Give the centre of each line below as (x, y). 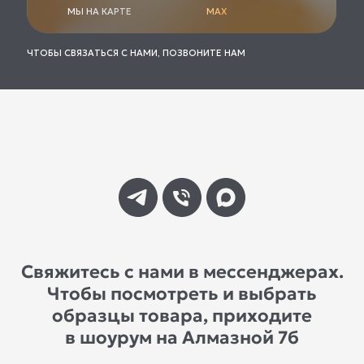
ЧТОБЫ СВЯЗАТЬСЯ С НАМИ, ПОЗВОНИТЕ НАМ (136, 52)
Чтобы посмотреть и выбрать (182, 293)
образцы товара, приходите (182, 315)
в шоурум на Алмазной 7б (182, 337)
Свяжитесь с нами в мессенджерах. (182, 271)
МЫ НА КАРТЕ (100, 11)
